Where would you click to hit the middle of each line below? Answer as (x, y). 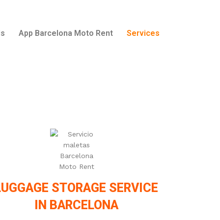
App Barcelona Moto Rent (66, 33)
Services (143, 33)
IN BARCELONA (77, 205)
